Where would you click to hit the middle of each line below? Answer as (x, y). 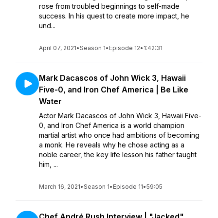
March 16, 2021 (60, 187)
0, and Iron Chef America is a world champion (112, 125)
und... (47, 26)
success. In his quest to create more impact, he (114, 16)
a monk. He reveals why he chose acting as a (112, 145)
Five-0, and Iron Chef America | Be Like (114, 90)
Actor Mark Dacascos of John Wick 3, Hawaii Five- (120, 116)
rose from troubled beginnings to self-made (109, 6)
